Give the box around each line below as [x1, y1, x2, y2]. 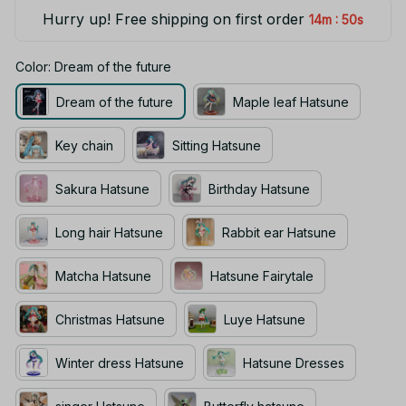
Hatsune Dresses [243, 354, 344, 371]
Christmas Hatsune [55, 311, 165, 327]
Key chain [55, 137, 113, 153]
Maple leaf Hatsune [233, 93, 349, 110]
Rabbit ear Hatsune [222, 224, 336, 240]
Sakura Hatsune [55, 180, 150, 197]
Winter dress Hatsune [55, 354, 184, 371]
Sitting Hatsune [172, 137, 261, 153]
